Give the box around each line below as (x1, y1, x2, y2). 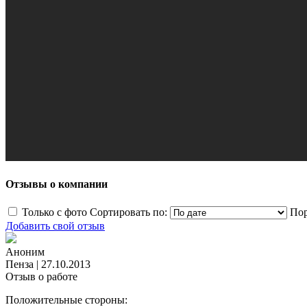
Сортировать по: (90, 206, 167, 219)
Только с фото (22, 206, 87, 219)
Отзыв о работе (5, 271, 77, 283)
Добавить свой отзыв (5, 220, 105, 232)
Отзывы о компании (5, 178, 108, 191)
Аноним (5, 246, 45, 258)
